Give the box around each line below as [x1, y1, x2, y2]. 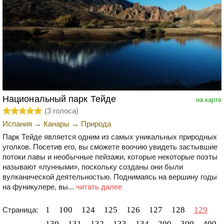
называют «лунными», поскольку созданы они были [2, 162, 183, 171]
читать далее [76, 182, 122, 191]
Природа [81, 119, 111, 128]
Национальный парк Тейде [2, 93, 116, 104]
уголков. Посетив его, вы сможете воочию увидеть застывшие [2, 142, 217, 151]
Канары [43, 119, 69, 128]
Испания [2, 119, 32, 128]
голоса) [51, 106, 78, 115]
